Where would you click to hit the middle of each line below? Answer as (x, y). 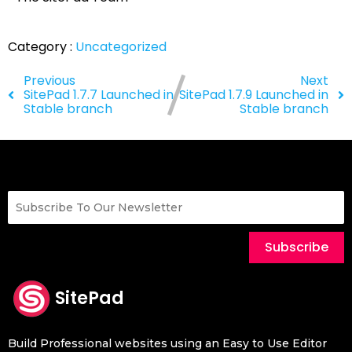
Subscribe (297, 247)
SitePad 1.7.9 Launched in (254, 94)
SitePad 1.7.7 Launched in (99, 94)
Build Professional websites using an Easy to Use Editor (167, 343)
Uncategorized (121, 46)
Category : (40, 46)
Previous (49, 80)
